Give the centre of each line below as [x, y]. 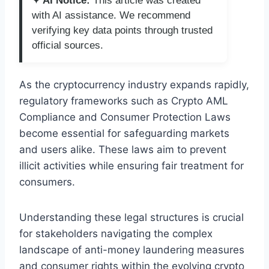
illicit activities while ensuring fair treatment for [131, 165]
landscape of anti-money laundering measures [132, 249]
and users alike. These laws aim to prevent [123, 149]
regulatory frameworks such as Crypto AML [124, 101]
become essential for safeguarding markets [124, 133]
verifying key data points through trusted [122, 30]
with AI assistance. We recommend [111, 15]
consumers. [47, 182]
